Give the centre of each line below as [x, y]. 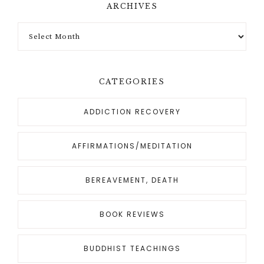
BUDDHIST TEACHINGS [132, 249]
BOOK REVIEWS [132, 214]
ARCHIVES [132, 6]
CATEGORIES [132, 82]
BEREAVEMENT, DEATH [132, 180]
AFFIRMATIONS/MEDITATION [132, 146]
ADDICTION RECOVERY [132, 112]
